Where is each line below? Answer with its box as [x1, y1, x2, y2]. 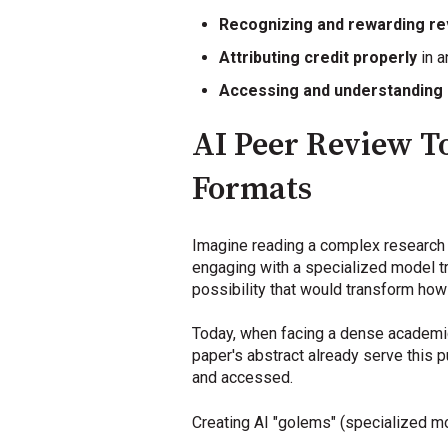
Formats [192, 170, 312, 211]
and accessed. [192, 368, 293, 388]
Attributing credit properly [219, 47, 418, 67]
